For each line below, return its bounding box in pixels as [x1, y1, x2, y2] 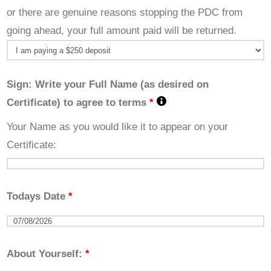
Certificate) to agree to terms [7, 97, 150, 109]
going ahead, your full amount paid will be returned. [7, 25, 240, 37]
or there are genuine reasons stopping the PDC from [7, 7, 243, 19]
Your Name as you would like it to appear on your [7, 121, 229, 133]
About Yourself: [7, 248, 86, 260]
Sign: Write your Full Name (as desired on [7, 79, 209, 91]
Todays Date [7, 191, 69, 203]
